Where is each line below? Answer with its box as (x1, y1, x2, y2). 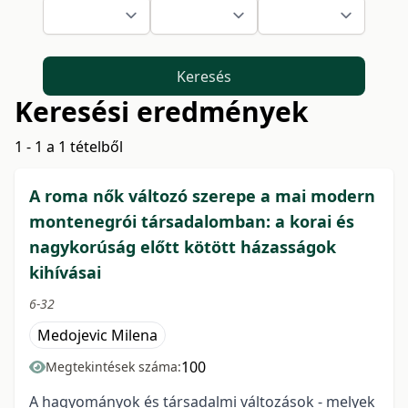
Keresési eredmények (15, 93, 309, 131)
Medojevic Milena (37, 325, 158, 346)
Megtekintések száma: (46, 358, 181, 376)
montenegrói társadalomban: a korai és (29, 210, 354, 233)
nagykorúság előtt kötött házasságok (29, 236, 336, 259)
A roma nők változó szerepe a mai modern (29, 185, 375, 208)
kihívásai (29, 261, 101, 284)
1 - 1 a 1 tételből (15, 137, 123, 158)
